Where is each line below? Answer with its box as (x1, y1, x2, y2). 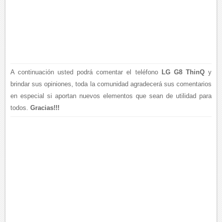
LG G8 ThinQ (161, 68, 205, 76)
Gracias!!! (30, 104, 60, 112)
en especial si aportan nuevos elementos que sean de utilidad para (10, 92, 212, 100)
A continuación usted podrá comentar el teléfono (10, 68, 162, 76)
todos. (10, 104, 31, 112)
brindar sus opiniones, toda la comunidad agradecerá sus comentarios (10, 80, 212, 88)
